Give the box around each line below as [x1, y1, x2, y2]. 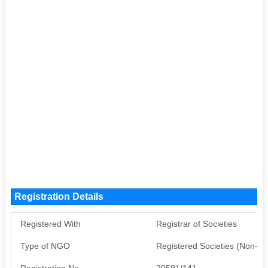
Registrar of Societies [156, 218, 237, 229]
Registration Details [14, 191, 103, 202]
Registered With [20, 218, 81, 229]
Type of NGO [20, 240, 70, 251]
